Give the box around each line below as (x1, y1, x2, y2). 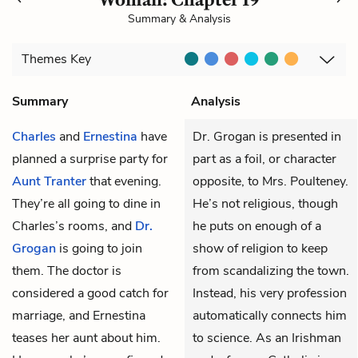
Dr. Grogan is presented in (193, 127, 341, 145)
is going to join (56, 239, 142, 257)
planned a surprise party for (12, 149, 168, 168)
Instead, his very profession (193, 284, 347, 302)
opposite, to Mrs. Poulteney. (193, 172, 348, 190)
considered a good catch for (12, 284, 169, 302)
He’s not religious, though (193, 194, 338, 213)
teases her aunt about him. (12, 328, 161, 347)
